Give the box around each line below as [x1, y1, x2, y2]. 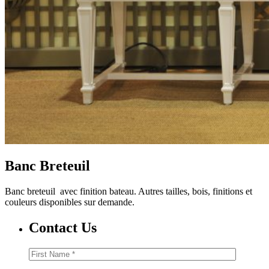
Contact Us [29, 220, 97, 236]
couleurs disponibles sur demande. [5, 197, 134, 208]
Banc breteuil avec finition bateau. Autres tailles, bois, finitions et [5, 186, 252, 197]
